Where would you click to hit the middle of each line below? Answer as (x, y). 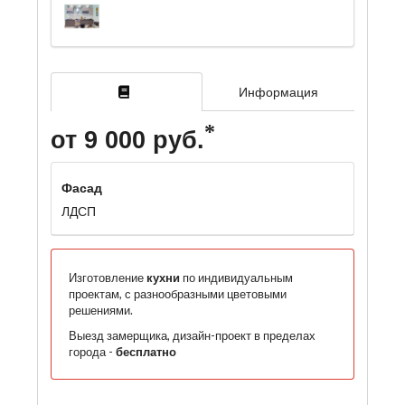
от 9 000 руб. (127, 141)
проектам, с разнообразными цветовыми (177, 293)
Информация (278, 92)
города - (92, 351)
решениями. (100, 310)
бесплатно (146, 351)
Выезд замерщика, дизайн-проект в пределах (192, 335)
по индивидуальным (236, 277)
